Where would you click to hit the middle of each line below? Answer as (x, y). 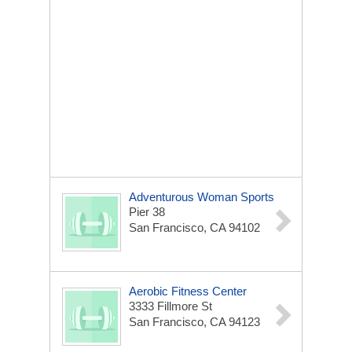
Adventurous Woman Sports (202, 197)
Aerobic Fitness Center (188, 291)
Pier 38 (147, 212)
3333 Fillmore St (170, 306)
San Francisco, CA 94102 (194, 227)
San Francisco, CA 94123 (194, 322)
